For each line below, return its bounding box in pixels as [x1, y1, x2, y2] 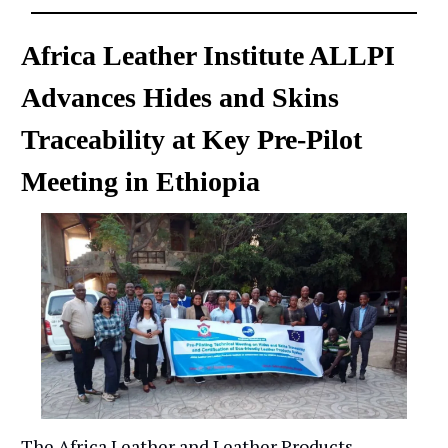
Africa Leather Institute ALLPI [21, 39, 395, 71]
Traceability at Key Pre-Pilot [21, 123, 362, 155]
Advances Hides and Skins [21, 81, 339, 113]
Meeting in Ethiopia [21, 165, 260, 197]
